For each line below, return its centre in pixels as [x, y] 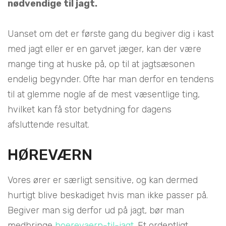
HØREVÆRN [52, 155]
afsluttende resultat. [50, 124]
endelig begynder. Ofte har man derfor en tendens [111, 79]
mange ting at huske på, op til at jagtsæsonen [101, 64]
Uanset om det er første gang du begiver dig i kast [111, 34]
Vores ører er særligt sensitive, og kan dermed [103, 180]
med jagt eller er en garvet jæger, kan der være [104, 49]
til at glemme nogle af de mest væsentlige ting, [104, 94]
